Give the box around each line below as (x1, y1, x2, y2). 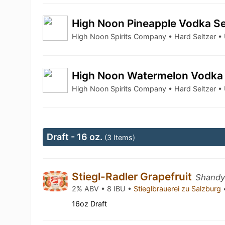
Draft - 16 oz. (47, 132, 105, 142)
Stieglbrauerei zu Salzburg (134, 184, 223, 193)
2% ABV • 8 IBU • (72, 184, 134, 193)
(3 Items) (104, 133, 136, 142)
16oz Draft (72, 199, 107, 208)
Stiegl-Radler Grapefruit (72, 170, 195, 183)
